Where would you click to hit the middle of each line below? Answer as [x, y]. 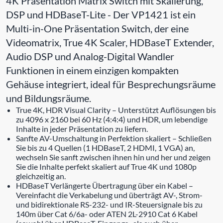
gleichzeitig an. [41, 176]
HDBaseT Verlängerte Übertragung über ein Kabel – [105, 185]
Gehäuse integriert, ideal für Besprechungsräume [111, 84]
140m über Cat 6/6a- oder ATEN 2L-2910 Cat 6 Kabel [107, 214]
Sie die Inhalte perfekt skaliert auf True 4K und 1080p [106, 166]
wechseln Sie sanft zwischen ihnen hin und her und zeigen [113, 157]
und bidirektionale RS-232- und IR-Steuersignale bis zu [109, 204]
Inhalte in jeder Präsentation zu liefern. [82, 128]
